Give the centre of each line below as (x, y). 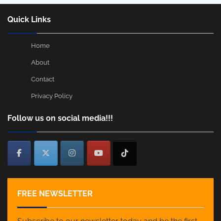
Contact (43, 79)
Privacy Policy (52, 96)
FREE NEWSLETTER (55, 194)
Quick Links (29, 20)
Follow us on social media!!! (60, 118)
